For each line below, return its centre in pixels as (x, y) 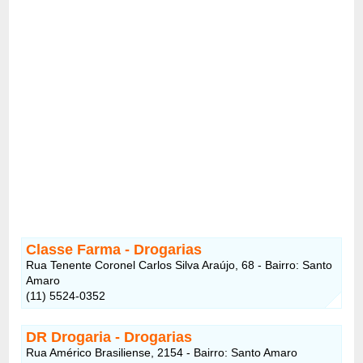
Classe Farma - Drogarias (114, 249)
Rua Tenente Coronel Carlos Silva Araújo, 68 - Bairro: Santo (179, 265)
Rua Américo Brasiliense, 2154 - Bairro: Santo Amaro (162, 352)
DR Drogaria (69, 337)
